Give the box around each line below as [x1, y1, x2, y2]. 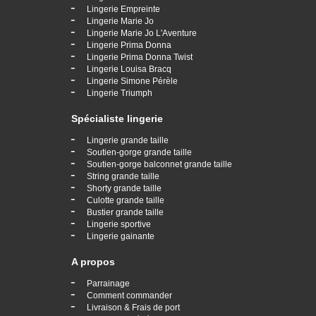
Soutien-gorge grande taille [87, 147, 192, 157]
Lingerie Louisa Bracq [87, 63, 171, 74]
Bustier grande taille [87, 207, 164, 217]
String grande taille [87, 171, 159, 181]
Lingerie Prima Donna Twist [87, 51, 193, 62]
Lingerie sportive [87, 219, 151, 229]
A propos [71, 255, 115, 267]
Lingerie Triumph [87, 87, 152, 98]
